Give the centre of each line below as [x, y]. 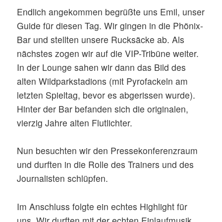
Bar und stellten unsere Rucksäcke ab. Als [101, 39]
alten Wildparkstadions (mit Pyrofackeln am [103, 81]
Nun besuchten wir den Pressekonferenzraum [108, 151]
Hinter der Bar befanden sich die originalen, [103, 109]
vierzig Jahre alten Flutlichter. [75, 122]
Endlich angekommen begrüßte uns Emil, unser [111, 11]
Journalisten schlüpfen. [63, 178]
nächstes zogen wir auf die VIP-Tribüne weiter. [108, 53]
